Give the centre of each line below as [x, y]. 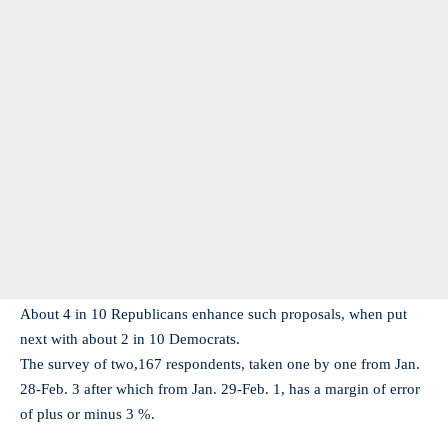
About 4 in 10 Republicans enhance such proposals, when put [213, 314]
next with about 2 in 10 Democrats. [130, 339]
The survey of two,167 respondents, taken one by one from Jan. [220, 364]
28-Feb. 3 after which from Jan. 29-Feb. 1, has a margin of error [220, 389]
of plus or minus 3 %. [87, 414]
